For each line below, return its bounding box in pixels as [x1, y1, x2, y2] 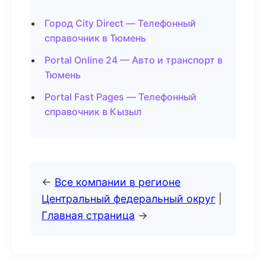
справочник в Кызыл [45, 106, 142, 118]
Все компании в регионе [55, 176, 180, 188]
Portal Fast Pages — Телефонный [45, 91, 197, 103]
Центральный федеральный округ [42, 192, 216, 205]
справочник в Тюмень [45, 32, 146, 44]
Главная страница [42, 209, 135, 221]
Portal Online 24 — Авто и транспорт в [45, 54, 223, 66]
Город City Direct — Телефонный [45, 17, 196, 29]
